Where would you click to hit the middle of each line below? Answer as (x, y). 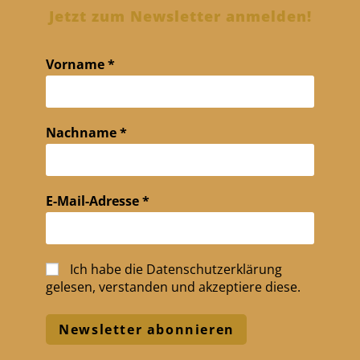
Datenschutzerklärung (215, 270)
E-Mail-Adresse (94, 201)
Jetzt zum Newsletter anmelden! (180, 16)
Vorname (77, 65)
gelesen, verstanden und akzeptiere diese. (174, 287)
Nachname (83, 133)
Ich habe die (107, 270)
